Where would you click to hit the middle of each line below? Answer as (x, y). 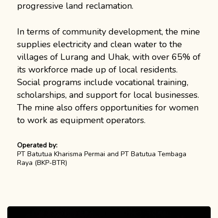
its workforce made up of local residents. (97, 70)
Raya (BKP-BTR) (42, 163)
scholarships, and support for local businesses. (108, 95)
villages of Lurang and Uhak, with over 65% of (109, 57)
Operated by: (37, 145)
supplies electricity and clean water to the (100, 45)
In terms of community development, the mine (109, 32)
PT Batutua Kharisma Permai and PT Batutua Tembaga (102, 154)
